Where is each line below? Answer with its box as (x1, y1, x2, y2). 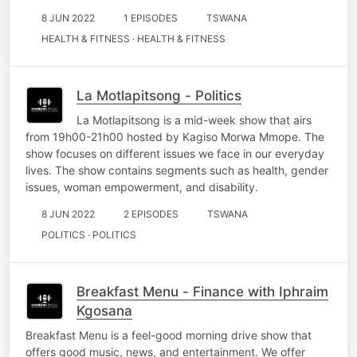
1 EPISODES (124, 11, 178, 24)
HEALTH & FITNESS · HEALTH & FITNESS (41, 32, 226, 45)
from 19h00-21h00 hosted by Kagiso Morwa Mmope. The (25, 129, 324, 143)
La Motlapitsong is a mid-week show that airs (76, 112, 312, 127)
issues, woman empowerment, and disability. (25, 179, 258, 194)
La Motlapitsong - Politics (76, 87, 241, 104)
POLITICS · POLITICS (41, 228, 136, 241)
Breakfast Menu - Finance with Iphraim (76, 283, 328, 300)
